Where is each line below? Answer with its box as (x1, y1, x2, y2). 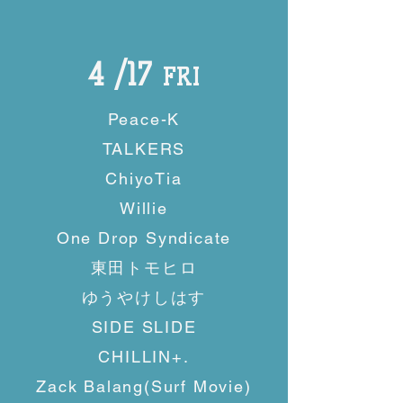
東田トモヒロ (90, 258, 198, 277)
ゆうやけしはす (81, 288, 207, 307)
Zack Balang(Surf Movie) (36, 377, 252, 396)
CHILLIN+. (98, 347, 190, 366)
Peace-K (107, 110, 181, 129)
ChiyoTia (105, 169, 183, 188)
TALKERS (102, 139, 186, 158)
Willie (120, 199, 168, 218)
